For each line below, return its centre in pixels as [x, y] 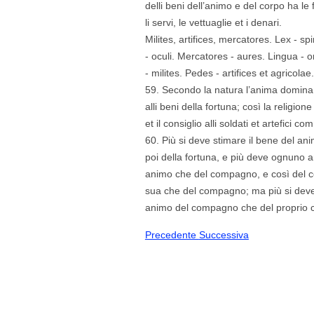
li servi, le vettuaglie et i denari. [213, 22]
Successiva [224, 234]
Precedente [172, 234]
